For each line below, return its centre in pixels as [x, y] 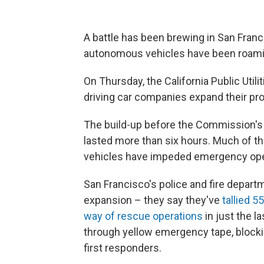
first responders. [123, 247]
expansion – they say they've [153, 200]
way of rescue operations [143, 216]
